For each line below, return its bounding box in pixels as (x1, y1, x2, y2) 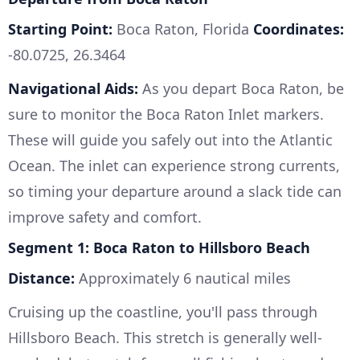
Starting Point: (8, 18, 112, 39)
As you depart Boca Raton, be (138, 78, 344, 98)
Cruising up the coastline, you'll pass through (8, 301, 317, 321)
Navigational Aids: (8, 78, 138, 98)
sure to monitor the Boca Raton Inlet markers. (8, 104, 324, 124)
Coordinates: (253, 18, 344, 39)
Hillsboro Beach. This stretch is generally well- (8, 327, 322, 347)
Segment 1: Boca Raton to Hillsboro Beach (8, 237, 310, 257)
